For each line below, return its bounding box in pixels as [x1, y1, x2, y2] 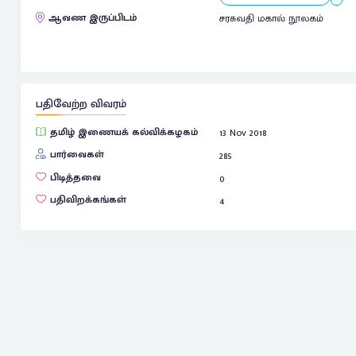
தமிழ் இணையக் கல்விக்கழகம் [49, 123, 198, 141]
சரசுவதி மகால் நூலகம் [219, 10, 324, 28]
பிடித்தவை [49, 168, 101, 186]
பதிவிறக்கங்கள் [49, 191, 126, 208]
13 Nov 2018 [219, 124, 268, 141]
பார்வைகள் [49, 145, 104, 163]
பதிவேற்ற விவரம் [35, 95, 126, 114]
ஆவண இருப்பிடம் [48, 10, 137, 27]
